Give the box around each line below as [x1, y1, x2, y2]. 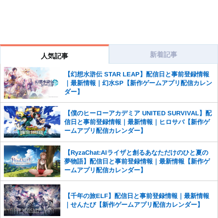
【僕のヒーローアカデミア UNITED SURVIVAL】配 [64, 109, 212, 117]
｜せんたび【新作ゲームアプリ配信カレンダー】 [64, 201, 204, 209]
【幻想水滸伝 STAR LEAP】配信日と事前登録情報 [64, 70, 210, 78]
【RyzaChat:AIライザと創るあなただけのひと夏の [64, 148, 209, 156]
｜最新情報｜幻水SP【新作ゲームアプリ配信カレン [64, 79, 213, 87]
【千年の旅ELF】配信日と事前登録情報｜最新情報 [64, 192, 210, 200]
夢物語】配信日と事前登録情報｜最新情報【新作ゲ [64, 157, 210, 165]
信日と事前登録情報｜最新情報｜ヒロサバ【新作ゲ [64, 118, 210, 126]
